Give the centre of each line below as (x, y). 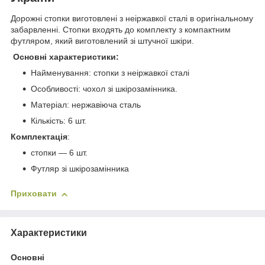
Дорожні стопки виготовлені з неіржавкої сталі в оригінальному (132, 19)
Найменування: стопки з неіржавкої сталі (110, 73)
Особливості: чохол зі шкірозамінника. (104, 89)
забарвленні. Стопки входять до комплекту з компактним (121, 30)
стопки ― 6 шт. (59, 153)
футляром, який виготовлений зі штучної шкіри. (102, 41)
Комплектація (39, 137)
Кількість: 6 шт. (59, 121)
